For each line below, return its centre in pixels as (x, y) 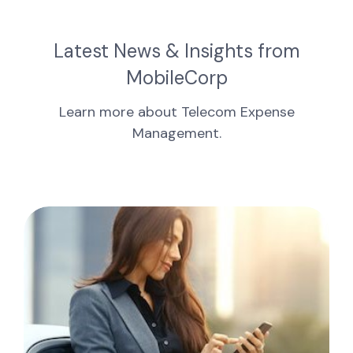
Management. (176, 133)
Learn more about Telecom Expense (176, 111)
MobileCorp (176, 77)
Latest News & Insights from (176, 50)
